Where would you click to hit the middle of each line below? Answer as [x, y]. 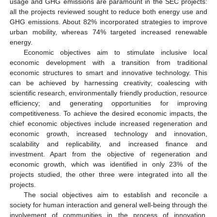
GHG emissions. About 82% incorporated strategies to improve [108, 22]
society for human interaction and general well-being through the [108, 205]
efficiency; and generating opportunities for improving [108, 103]
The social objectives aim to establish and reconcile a [115, 194]
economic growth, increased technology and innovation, [108, 133]
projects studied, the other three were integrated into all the [108, 174]
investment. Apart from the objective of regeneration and [108, 154]
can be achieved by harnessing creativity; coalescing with [108, 83]
